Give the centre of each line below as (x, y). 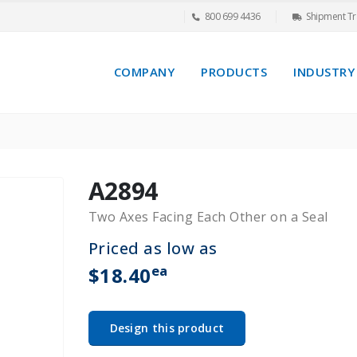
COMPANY (144, 72)
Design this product (167, 328)
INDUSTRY (324, 72)
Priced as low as (153, 248)
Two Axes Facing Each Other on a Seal (208, 216)
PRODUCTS (234, 72)
